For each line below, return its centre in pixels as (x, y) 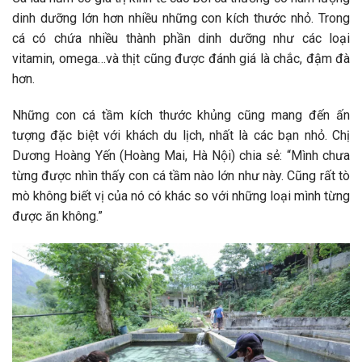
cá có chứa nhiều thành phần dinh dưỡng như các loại (181, 38)
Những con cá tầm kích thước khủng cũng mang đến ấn (181, 116)
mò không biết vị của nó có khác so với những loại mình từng (181, 196)
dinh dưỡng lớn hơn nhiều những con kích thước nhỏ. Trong (181, 18)
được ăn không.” (57, 217)
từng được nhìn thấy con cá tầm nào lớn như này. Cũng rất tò (181, 176)
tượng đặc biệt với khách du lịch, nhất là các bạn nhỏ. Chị (181, 136)
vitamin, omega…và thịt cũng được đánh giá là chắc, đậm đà (181, 58)
